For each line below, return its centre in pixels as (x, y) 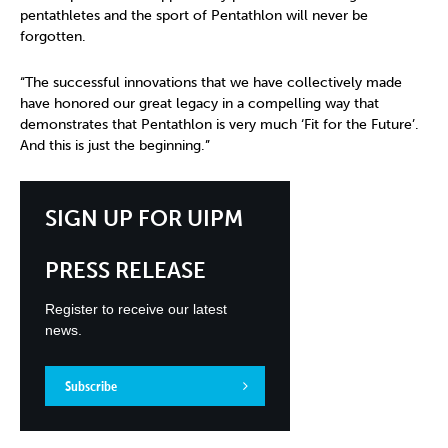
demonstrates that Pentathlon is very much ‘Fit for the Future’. (219, 124)
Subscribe (91, 385)
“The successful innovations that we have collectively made (211, 82)
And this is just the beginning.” (115, 145)
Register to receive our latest (136, 308)
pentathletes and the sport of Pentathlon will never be (194, 15)
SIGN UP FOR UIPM (144, 218)
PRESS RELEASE (125, 270)
